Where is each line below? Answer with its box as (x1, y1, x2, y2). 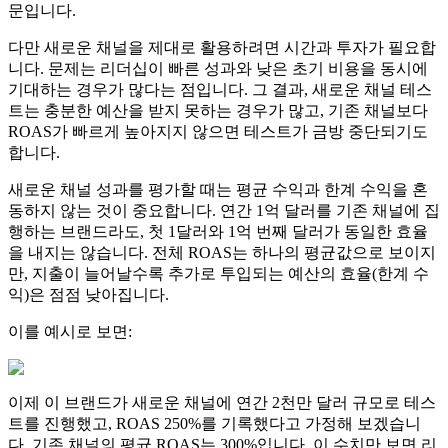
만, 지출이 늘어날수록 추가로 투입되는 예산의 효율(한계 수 (8, 264, 429, 282)
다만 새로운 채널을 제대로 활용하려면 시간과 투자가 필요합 (8, 38, 436, 56)
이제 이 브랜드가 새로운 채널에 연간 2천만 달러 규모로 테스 (8, 393, 436, 411)
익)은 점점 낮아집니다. (8, 285, 169, 303)
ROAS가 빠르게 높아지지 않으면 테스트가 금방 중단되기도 (8, 122, 428, 140)
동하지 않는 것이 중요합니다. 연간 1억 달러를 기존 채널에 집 (8, 201, 440, 219)
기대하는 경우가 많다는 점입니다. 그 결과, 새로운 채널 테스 (8, 80, 432, 98)
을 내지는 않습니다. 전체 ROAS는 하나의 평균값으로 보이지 (8, 243, 436, 261)
